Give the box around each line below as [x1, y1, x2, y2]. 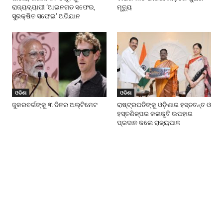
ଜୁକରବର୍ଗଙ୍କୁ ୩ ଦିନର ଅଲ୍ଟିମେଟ [12, 101, 98, 109]
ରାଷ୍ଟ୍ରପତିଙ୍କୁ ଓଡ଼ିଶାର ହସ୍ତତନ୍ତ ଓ [116, 101, 211, 109]
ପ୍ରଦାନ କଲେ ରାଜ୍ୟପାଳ [116, 118, 180, 126]
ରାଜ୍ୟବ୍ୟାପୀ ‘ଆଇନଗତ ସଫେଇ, [12, 3, 96, 11]
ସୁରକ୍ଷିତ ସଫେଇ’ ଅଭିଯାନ [12, 12, 80, 20]
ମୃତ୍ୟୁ [116, 3, 132, 11]
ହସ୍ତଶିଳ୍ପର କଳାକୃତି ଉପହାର [116, 110, 193, 117]
